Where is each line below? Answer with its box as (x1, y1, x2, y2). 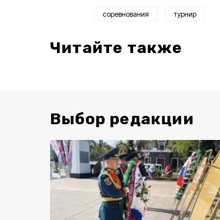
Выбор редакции (50, 109, 194, 128)
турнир (173, 9, 196, 18)
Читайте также (50, 38, 183, 57)
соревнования (103, 9, 149, 18)
